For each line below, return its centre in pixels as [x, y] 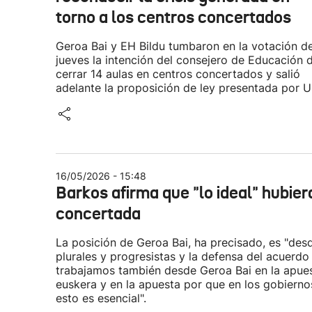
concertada [98, 214]
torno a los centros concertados [173, 17]
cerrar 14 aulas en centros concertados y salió [178, 74]
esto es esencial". [101, 298]
